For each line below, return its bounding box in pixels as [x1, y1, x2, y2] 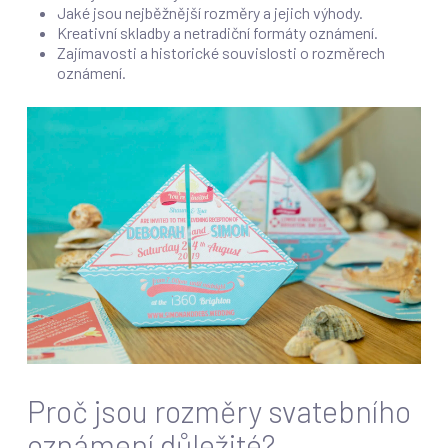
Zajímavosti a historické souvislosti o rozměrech [56, 43, 385, 62]
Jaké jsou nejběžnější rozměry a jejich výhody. [56, 3, 363, 22]
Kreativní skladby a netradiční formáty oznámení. [56, 23, 378, 42]
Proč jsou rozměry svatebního [26, 391, 411, 429]
